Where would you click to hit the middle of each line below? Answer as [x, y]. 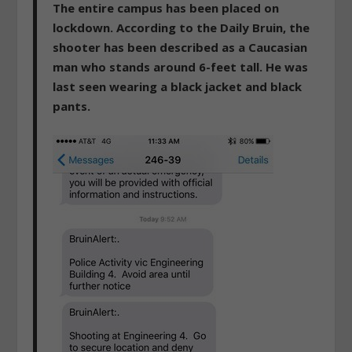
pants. [72, 106]
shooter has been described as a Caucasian [180, 47]
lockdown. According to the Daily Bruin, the [181, 27]
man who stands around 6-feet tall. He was [181, 66]
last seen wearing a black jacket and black [178, 86]
